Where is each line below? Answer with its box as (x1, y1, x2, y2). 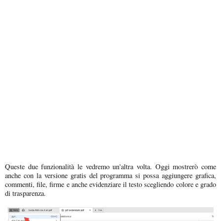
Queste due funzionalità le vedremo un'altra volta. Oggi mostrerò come (5, 161, 216, 171)
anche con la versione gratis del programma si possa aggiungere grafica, (5, 170, 216, 180)
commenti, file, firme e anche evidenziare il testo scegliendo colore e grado (5, 179, 216, 189)
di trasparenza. (5, 188, 46, 198)
